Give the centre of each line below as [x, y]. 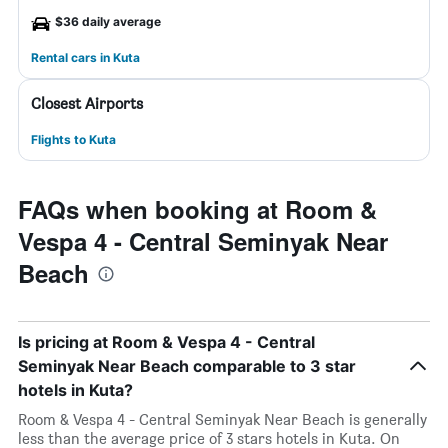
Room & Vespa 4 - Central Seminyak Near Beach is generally [222, 419]
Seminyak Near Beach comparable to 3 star [187, 366]
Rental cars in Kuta [85, 57]
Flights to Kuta [73, 139]
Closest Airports [87, 103]
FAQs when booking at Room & [197, 209]
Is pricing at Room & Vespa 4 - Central [166, 342]
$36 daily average [108, 21]
